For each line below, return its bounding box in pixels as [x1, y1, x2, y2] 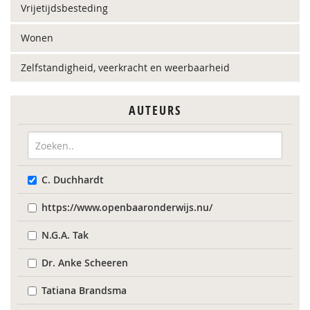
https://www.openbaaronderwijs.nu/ [42, 201, 212, 214]
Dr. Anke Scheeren [42, 256, 128, 269]
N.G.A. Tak [42, 228, 89, 241]
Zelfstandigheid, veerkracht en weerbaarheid [21, 61, 230, 74]
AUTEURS [129, 102, 181, 119]
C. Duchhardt [42, 173, 104, 186]
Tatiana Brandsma [42, 284, 127, 297]
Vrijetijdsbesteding [21, 1, 108, 15]
